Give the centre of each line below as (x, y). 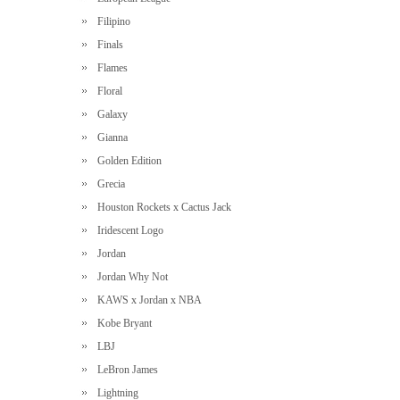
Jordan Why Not (130, 277)
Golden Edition (127, 161)
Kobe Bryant (122, 323)
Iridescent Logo (128, 230)
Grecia (108, 184)
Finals (108, 45)
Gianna (110, 137)
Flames (110, 68)
